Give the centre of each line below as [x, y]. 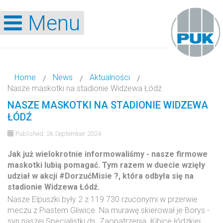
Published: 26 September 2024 [58, 134]
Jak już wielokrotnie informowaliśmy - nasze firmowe [108, 154]
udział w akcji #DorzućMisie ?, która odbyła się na [101, 176]
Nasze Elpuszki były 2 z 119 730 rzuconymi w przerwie [103, 199]
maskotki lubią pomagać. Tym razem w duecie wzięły [106, 165]
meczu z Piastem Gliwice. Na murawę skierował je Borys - [109, 210]
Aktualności [110, 77]
